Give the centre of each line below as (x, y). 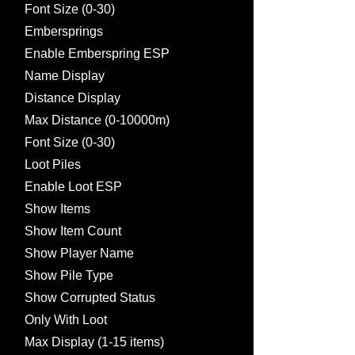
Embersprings (64, 31)
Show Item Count (73, 231)
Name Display (65, 76)
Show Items (57, 209)
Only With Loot (66, 320)
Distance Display (73, 98)
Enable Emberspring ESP (97, 53)
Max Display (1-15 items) (94, 342)
